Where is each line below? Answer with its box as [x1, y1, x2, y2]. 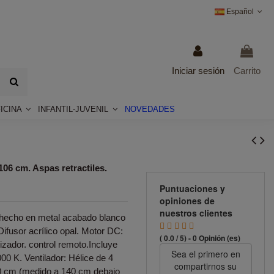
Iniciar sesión [171, 65, 224, 76]
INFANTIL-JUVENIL [38, 104, 111, 114]
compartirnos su [174, 260, 237, 272]
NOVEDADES [125, 104, 175, 114]
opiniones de [159, 194, 215, 207]
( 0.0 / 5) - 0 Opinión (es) [159, 232, 240, 243]
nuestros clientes [159, 207, 232, 219]
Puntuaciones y [159, 182, 225, 194]
